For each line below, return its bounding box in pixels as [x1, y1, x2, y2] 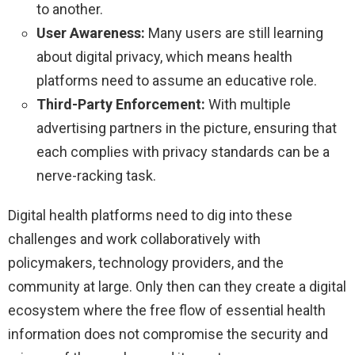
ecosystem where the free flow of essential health [8, 302, 326, 319]
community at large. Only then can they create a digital [8, 278, 346, 296]
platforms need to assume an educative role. [36, 72, 317, 90]
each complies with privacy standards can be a [36, 143, 330, 161]
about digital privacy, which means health [36, 48, 292, 66]
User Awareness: [36, 25, 145, 42]
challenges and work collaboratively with [8, 231, 261, 248]
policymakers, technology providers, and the [8, 254, 284, 272]
